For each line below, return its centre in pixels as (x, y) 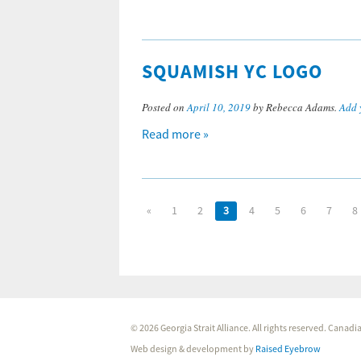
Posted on (164, 107)
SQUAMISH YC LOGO (232, 73)
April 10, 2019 (219, 107)
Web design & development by (193, 349)
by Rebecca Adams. (295, 107)
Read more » (175, 135)
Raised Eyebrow (288, 349)
